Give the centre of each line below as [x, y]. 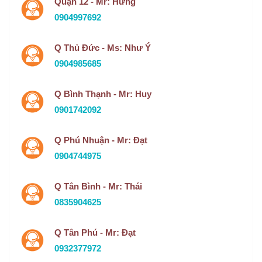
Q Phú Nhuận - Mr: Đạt [101, 140]
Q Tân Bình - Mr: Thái [98, 186]
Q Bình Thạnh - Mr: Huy [103, 94]
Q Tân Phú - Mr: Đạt [95, 232]
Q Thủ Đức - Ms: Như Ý [103, 47]
